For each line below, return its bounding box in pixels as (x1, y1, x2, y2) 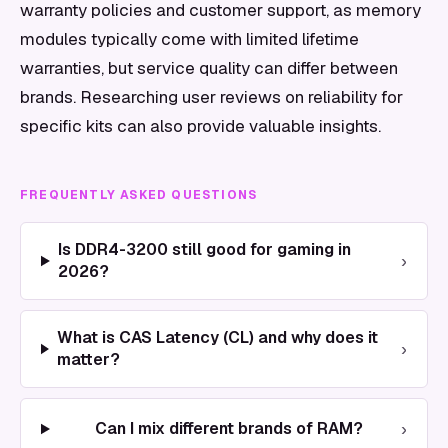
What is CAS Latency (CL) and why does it (56, 327, 378, 348)
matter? (56, 349, 120, 370)
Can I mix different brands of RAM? (95, 418, 364, 439)
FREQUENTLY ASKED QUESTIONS (20, 187, 258, 203)
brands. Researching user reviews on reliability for (20, 86, 403, 108)
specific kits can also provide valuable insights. (20, 115, 381, 137)
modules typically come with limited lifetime (20, 28, 359, 50)
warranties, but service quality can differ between (20, 57, 398, 79)
